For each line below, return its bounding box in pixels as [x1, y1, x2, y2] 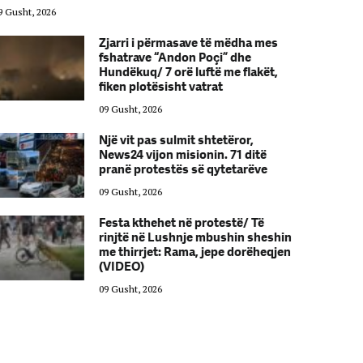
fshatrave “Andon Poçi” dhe [98, 50, 251, 65]
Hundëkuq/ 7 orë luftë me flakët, [98, 65, 278, 79]
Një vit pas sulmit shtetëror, [98, 133, 254, 147]
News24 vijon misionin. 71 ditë [98, 147, 267, 162]
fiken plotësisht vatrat [98, 79, 223, 94]
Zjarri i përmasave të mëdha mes [98, 36, 278, 50]
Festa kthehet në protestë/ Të [98, 216, 264, 230]
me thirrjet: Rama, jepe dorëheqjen [98, 245, 291, 259]
